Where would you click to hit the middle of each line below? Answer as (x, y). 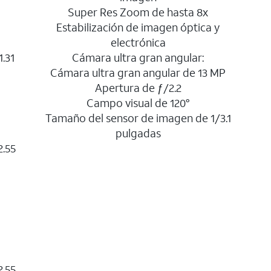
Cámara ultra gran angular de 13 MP (138, 73)
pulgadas (138, 133)
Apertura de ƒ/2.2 (138, 88)
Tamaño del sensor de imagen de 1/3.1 (138, 118)
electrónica (138, 42)
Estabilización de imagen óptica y (138, 27)
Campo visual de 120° (138, 103)
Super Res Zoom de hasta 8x (138, 12)
